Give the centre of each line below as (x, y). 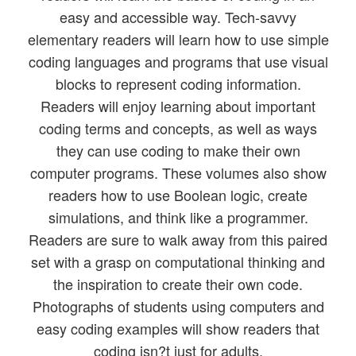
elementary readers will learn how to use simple (178, 39)
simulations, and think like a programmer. (178, 217)
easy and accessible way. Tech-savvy (178, 17)
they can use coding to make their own (178, 151)
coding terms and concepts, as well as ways (178, 128)
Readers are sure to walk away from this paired (178, 240)
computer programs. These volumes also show (178, 173)
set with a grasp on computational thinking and (178, 262)
